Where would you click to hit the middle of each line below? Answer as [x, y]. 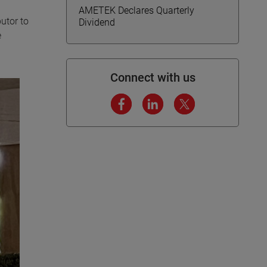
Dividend [97, 22]
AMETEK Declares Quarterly [136, 10]
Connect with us [153, 77]
